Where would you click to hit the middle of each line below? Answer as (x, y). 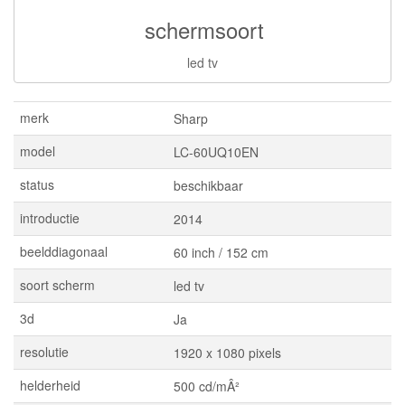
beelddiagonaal (64, 252)
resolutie (44, 352)
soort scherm (57, 285)
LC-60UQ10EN (216, 152)
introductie (50, 218)
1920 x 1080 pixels (227, 353)
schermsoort (204, 30)
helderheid (50, 386)
